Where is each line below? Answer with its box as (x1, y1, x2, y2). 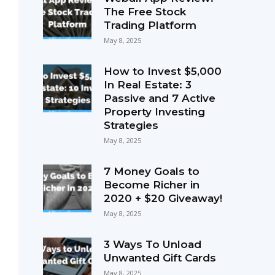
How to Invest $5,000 (103, 64, 222, 77)
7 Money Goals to (103, 165, 199, 177)
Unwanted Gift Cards (103, 251, 216, 264)
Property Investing (103, 105, 205, 118)
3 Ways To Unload (103, 238, 201, 250)
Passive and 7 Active (103, 91, 215, 104)
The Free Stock (103, 5, 186, 18)
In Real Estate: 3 (103, 78, 192, 91)
